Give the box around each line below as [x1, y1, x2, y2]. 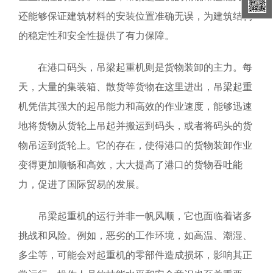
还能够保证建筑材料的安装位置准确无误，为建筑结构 [18, 10, 252, 21]
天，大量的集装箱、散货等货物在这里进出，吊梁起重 [18, 81, 252, 92]
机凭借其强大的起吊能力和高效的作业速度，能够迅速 [18, 101, 252, 112]
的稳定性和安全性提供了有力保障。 [18, 30, 174, 41]
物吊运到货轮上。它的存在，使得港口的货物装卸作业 [18, 140, 252, 151]
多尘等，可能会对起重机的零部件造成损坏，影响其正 [18, 249, 252, 260]
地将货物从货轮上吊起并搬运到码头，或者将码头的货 [18, 120, 252, 131]
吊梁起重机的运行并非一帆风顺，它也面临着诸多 [38, 210, 252, 221]
